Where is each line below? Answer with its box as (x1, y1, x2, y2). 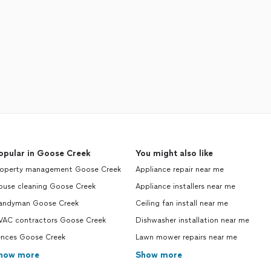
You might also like (135, 148, 213, 158)
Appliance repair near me (135, 165, 224, 174)
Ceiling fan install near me (135, 199, 228, 207)
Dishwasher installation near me (135, 216, 249, 224)
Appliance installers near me (135, 182, 235, 191)
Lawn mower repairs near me (135, 233, 237, 241)
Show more (135, 250, 182, 260)
